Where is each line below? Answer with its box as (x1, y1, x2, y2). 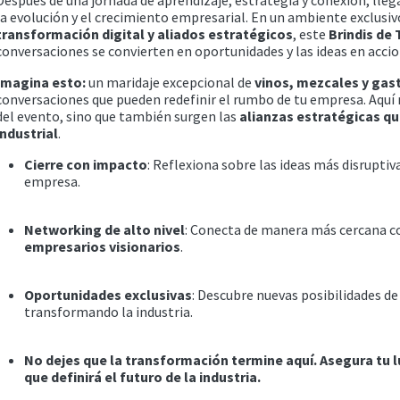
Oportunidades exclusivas (23, 285, 192, 304)
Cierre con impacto (23, 154, 147, 173)
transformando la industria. (23, 302, 193, 321)
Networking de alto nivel (23, 220, 185, 238)
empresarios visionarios (23, 237, 180, 255)
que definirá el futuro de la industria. (23, 367, 261, 386)
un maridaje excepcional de (85, 72, 254, 91)
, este (292, 24, 329, 43)
